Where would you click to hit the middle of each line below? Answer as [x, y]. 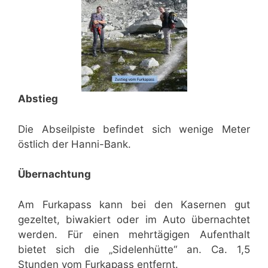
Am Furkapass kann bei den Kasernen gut [134, 204]
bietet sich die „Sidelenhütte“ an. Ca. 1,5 [134, 249]
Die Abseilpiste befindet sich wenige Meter [134, 129]
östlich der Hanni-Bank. [74, 144]
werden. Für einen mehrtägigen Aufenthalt [134, 234]
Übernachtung [54, 174]
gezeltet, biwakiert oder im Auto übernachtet [134, 219]
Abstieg [38, 99]
